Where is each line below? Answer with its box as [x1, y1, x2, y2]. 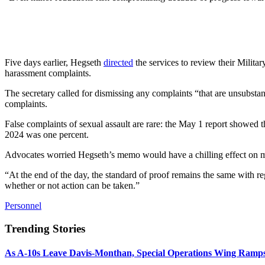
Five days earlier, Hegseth [5, 57, 104, 68]
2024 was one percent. [5, 130, 89, 140]
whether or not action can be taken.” [5, 180, 140, 191]
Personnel [5, 201, 41, 211]
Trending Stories [5, 222, 85, 235]
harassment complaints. [5, 68, 91, 79]
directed [104, 57, 133, 68]
